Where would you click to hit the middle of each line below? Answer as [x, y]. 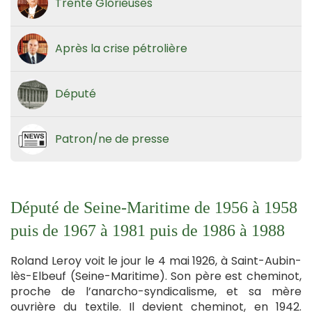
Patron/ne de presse [112, 139]
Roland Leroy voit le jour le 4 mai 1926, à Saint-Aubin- [156, 260]
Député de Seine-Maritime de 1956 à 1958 [154, 207]
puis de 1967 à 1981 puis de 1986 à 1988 [148, 230]
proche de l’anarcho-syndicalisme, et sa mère [156, 291]
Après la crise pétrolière [121, 48]
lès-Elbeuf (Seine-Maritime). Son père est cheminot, [156, 276]
